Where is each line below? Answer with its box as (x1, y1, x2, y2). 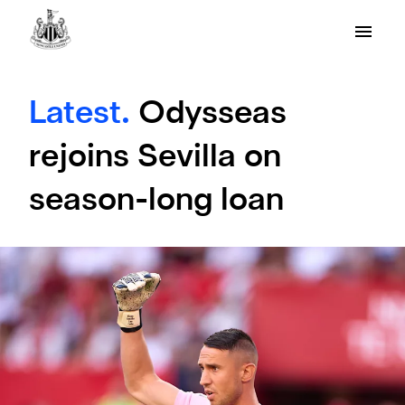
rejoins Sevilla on (29, 144, 281, 173)
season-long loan (29, 187, 284, 216)
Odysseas (138, 100, 287, 129)
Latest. (29, 100, 138, 129)
